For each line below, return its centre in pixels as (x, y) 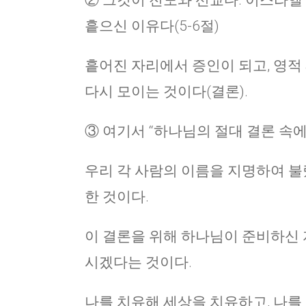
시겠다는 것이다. (138, 262)
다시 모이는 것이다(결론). (166, 92)
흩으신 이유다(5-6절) (152, 26)
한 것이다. (117, 197)
